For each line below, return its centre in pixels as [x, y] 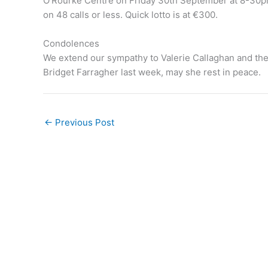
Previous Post [83, 122]
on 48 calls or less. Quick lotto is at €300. [130, 15]
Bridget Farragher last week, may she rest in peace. [152, 72]
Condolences [71, 44]
